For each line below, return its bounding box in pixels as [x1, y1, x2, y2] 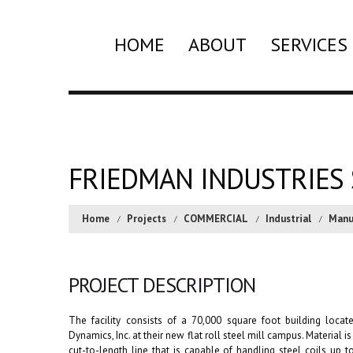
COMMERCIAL [184, 212, 248, 225]
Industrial [266, 212, 311, 225]
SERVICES [269, 32, 347, 57]
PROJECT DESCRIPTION [69, 272, 255, 298]
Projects [127, 212, 166, 225]
